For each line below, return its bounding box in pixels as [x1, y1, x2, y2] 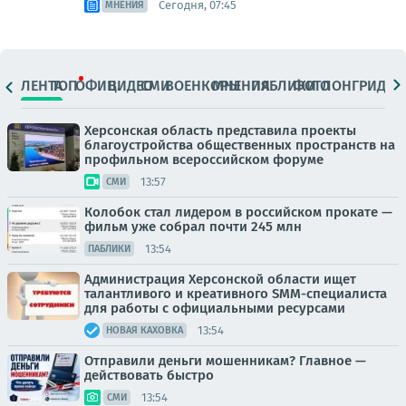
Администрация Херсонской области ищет [84, 271, 356, 287]
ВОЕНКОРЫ [165, 76, 241, 94]
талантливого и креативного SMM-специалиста [84, 285, 387, 302]
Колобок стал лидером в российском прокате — [84, 204, 392, 220]
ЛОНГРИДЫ [321, 76, 398, 94]
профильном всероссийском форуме [84, 151, 324, 168]
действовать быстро [84, 367, 214, 383]
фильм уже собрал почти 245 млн [84, 218, 302, 235]
